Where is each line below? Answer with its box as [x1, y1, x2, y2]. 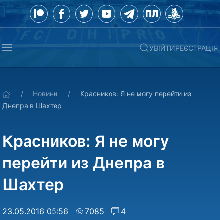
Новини [33, 89, 57, 98]
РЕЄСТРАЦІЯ [175, 43, 218, 52]
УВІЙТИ [149, 43, 175, 52]
